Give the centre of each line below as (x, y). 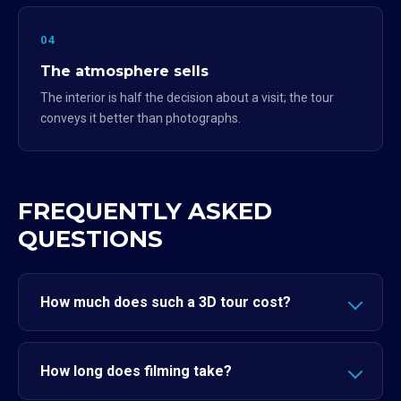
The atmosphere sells (124, 71)
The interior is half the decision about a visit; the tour (187, 98)
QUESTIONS (90, 239)
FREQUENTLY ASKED (145, 211)
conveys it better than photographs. (141, 118)
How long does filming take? (136, 371)
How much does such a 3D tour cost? (166, 302)
